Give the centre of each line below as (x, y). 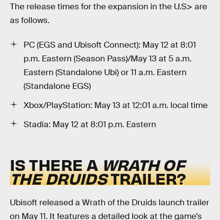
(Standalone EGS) (57, 86)
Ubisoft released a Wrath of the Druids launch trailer (110, 202)
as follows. (30, 21)
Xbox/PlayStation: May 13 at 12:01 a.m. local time (116, 105)
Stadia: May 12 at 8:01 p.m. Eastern (90, 124)
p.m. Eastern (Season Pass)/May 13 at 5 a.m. (108, 58)
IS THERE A (56, 165)
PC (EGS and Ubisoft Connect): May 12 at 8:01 (110, 45)
